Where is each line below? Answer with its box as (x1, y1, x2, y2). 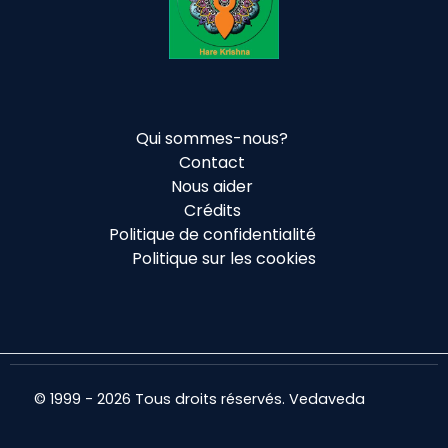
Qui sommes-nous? (136, 127, 288, 151)
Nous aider (171, 175, 253, 199)
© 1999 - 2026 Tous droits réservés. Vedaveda (34, 389, 365, 410)
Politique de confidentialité (108, 223, 316, 247)
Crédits (183, 199, 241, 223)
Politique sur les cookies (132, 247, 316, 271)
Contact (179, 151, 245, 175)
